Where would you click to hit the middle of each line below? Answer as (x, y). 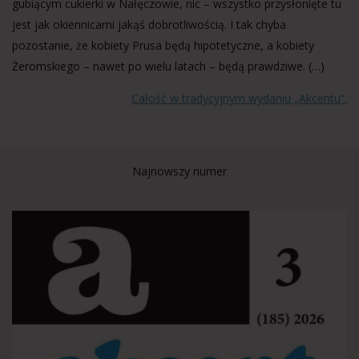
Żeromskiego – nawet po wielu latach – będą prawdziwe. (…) (168, 66)
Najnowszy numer (179, 171)
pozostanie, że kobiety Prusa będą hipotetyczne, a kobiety (163, 45)
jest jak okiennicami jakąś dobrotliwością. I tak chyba (149, 24)
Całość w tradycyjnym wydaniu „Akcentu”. (239, 98)
